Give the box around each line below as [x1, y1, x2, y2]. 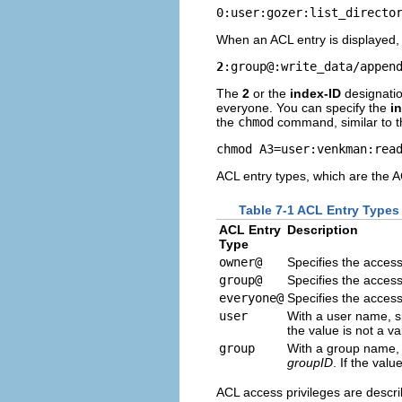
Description [287, 222, 358, 237]
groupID [287, 354, 333, 370]
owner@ [219, 254, 262, 269]
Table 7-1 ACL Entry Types [239, 202, 399, 217]
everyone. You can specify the [216, 100, 390, 116]
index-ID [290, 86, 341, 101]
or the [249, 86, 290, 101]
